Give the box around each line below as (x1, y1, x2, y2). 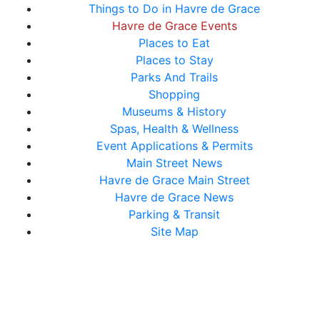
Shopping (149, 87, 200, 102)
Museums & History (122, 104, 226, 119)
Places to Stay (135, 53, 214, 68)
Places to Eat (139, 36, 210, 51)
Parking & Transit (129, 207, 220, 222)
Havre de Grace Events (111, 19, 237, 34)
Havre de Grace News (115, 190, 234, 205)
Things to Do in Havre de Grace (89, 1, 260, 16)
